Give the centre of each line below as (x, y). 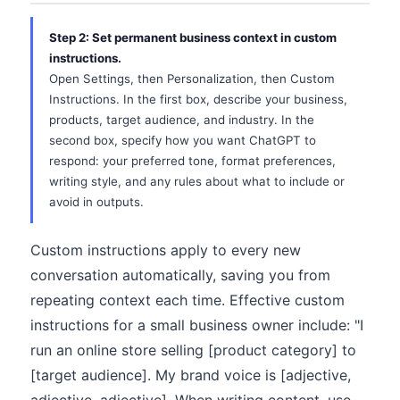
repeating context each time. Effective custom (187, 300)
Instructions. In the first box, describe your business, (198, 99)
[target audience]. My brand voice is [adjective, (191, 375)
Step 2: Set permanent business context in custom (193, 37)
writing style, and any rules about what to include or (197, 181)
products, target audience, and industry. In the (182, 120)
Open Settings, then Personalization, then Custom (192, 79)
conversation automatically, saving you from (180, 275)
